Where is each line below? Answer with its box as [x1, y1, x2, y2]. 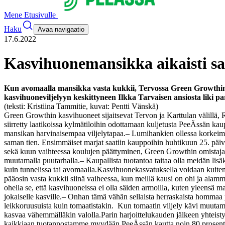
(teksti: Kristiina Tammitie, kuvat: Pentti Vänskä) [4, 101, 158, 110]
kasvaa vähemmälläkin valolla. [4, 210, 101, 219]
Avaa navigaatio [38, 26, 84, 33]
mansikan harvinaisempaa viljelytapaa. [4, 129, 126, 138]
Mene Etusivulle [4, 11, 58, 19]
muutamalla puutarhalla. [4, 156, 80, 165]
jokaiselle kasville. [4, 192, 62, 201]
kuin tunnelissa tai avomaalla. [4, 165, 97, 174]
